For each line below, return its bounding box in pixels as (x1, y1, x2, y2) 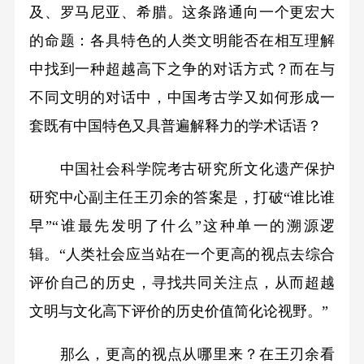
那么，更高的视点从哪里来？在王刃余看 (28, 345, 336, 362)
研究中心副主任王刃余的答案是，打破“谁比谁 (28, 188, 336, 206)
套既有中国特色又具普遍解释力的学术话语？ (28, 118, 322, 135)
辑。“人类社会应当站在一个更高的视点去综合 (28, 245, 336, 262)
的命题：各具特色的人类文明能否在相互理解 (28, 32, 336, 50)
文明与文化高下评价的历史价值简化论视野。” (28, 302, 328, 319)
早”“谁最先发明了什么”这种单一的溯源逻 (28, 217, 336, 234)
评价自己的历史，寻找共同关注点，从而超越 (28, 274, 336, 291)
